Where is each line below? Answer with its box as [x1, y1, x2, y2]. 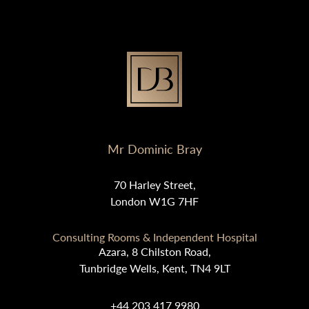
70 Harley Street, [113, 176, 196, 192]
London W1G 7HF [110, 192, 199, 209]
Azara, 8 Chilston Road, [98, 243, 211, 259]
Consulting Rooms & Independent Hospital [52, 228, 257, 245]
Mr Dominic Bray [107, 139, 202, 157]
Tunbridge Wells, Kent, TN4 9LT [79, 259, 230, 276]
